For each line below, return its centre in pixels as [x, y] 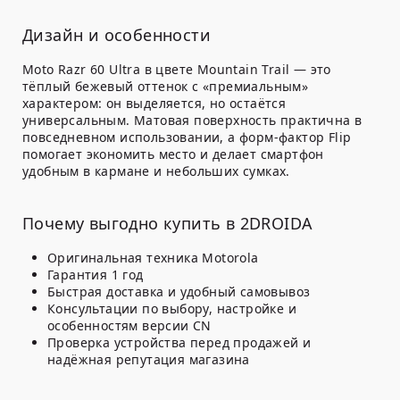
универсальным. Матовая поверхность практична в [192, 121]
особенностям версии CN [129, 326]
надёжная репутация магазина [149, 360]
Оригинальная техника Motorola [153, 258]
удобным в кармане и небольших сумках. [156, 171]
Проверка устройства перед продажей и [179, 343]
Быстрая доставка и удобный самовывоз [179, 292]
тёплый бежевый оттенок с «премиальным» [166, 87]
